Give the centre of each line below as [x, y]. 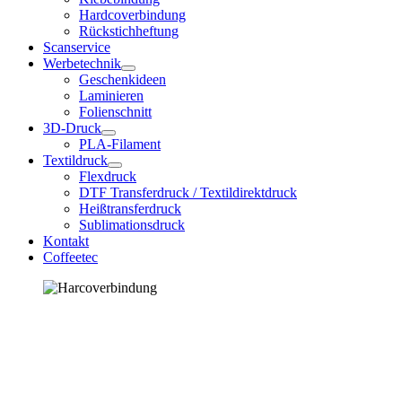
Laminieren [111, 96]
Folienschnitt [115, 112]
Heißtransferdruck [130, 209]
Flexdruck [108, 176]
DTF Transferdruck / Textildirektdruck [188, 192]
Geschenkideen [122, 79]
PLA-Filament [120, 144]
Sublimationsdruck [132, 225]
